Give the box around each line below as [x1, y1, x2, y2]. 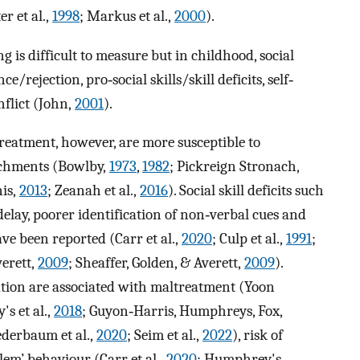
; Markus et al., [80, 6, 174, 25]
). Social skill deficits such [168, 182, 324, 200]
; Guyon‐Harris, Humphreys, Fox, [82, 302, 282, 321]
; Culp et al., [212, 230, 286, 248]
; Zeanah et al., [47, 182, 140, 200]
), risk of [232, 326, 283, 345]
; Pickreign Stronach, [170, 157, 299, 176]
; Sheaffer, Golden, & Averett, [68, 254, 244, 272]
